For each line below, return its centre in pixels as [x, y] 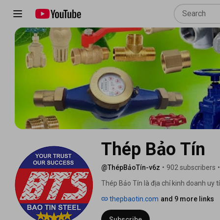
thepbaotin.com [133, 199]
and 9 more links [187, 199]
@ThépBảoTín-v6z [131, 167]
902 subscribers [191, 167]
